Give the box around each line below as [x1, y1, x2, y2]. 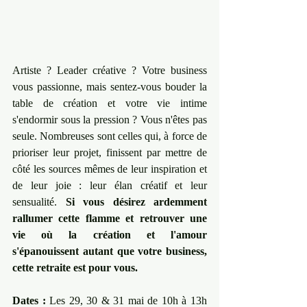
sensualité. [12, 196, 66, 208]
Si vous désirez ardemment [65, 196, 207, 208]
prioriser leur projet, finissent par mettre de [12, 147, 207, 159]
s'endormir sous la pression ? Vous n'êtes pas [12, 114, 207, 126]
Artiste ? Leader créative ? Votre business [12, 64, 207, 77]
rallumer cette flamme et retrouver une [12, 212, 207, 225]
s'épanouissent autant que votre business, [12, 245, 207, 258]
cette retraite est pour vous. [12, 262, 138, 274]
